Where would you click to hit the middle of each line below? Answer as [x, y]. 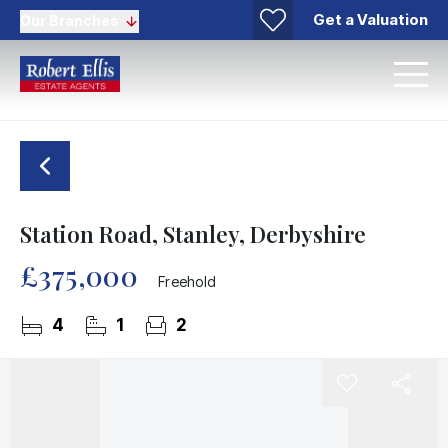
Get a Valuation [370, 19]
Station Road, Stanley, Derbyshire [193, 234]
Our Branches [69, 20]
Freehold [187, 281]
